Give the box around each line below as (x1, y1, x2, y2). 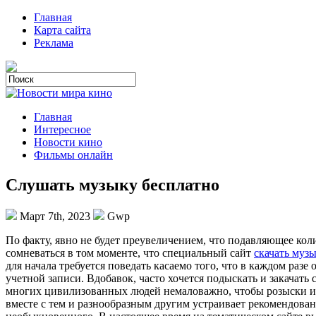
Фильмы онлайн (34, 149, 113, 161)
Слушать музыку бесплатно (6, 175, 219, 194)
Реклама (34, 37, 73, 49)
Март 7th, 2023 (17, 209, 93, 222)
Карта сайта (34, 24, 91, 36)
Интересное (34, 123, 91, 135)
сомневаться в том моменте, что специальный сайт (6, 246, 254, 259)
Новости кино (34, 136, 102, 148)
